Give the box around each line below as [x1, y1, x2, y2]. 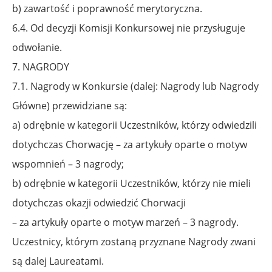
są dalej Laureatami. [12, 254, 104, 268]
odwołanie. [12, 40, 62, 54]
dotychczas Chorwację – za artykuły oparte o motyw [12, 137, 247, 151]
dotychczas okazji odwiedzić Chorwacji [12, 195, 186, 209]
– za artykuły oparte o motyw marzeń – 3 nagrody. [12, 215, 239, 229]
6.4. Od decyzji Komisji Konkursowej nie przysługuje [12, 21, 245, 35]
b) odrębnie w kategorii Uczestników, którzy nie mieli [12, 176, 251, 190]
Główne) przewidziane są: [12, 98, 127, 112]
